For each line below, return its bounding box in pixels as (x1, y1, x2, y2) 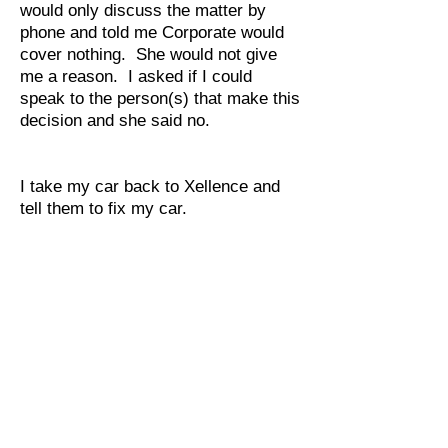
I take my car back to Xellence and (20, 177, 280, 196)
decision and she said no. (20, 111, 210, 130)
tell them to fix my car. (20, 199, 187, 218)
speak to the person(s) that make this (20, 89, 300, 108)
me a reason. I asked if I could (20, 67, 252, 86)
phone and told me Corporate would (20, 23, 284, 42)
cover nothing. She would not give (20, 45, 277, 64)
